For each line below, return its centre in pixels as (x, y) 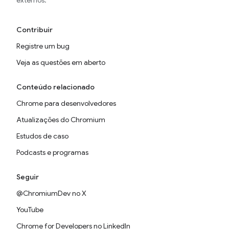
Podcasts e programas (52, 152)
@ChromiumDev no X (51, 193)
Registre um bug (43, 46)
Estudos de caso (42, 136)
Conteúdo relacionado (55, 87)
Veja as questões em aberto (61, 62)
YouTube (30, 210)
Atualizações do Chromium (61, 120)
